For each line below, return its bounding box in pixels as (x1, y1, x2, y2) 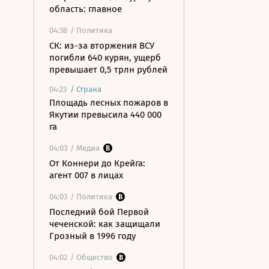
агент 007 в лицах (49, 170, 123, 181)
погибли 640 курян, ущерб (49, 52, 161, 63)
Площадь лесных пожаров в (49, 97, 168, 108)
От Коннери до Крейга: (49, 158, 145, 169)
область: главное (49, 4, 122, 14)
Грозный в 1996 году (49, 231, 136, 241)
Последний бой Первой (49, 207, 149, 217)
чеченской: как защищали (49, 219, 160, 229)
